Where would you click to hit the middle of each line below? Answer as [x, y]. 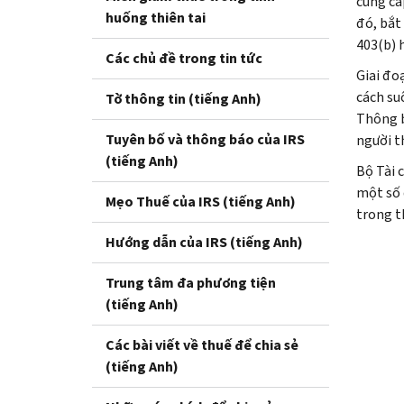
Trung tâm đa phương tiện [191, 282]
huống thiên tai [156, 17]
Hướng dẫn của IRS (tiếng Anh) [204, 242]
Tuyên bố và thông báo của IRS [205, 139]
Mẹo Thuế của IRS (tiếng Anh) [201, 201]
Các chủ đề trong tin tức [184, 58]
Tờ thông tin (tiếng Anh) [184, 98]
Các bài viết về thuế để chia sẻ [202, 344]
